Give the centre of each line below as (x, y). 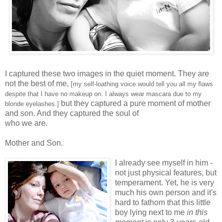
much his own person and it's (166, 192)
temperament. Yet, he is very (165, 182)
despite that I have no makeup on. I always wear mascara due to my (103, 94)
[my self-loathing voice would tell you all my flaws (142, 84)
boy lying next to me (151, 212)
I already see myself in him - (164, 163)
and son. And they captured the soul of (72, 113)
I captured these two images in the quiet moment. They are (107, 73)
